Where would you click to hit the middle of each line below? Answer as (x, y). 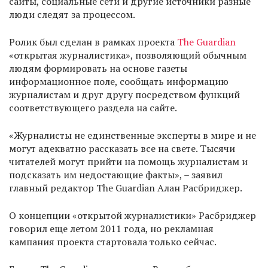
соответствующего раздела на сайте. (93, 108)
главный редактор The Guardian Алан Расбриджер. (126, 188)
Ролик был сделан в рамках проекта (93, 42)
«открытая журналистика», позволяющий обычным (128, 55)
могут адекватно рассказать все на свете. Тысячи (122, 149)
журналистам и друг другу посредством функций (124, 95)
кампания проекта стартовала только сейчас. (113, 242)
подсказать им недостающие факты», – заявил (116, 175)
